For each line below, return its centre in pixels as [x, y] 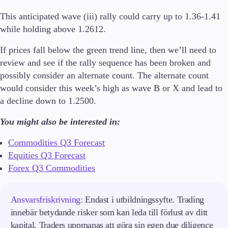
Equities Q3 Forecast [47, 155]
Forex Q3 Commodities [52, 168]
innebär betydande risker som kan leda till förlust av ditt [109, 212]
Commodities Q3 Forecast [56, 143]
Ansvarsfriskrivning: [47, 200]
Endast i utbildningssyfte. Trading [144, 200]
